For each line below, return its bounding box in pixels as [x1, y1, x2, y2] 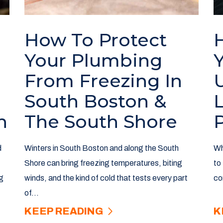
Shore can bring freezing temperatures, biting [24, 159, 182, 168]
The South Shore [24, 111, 177, 133]
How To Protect [24, 29, 167, 51]
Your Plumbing [24, 49, 162, 72]
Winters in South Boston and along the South [24, 144, 179, 153]
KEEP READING [24, 206, 105, 217]
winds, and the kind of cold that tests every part [24, 174, 188, 183]
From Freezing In [24, 70, 182, 92]
